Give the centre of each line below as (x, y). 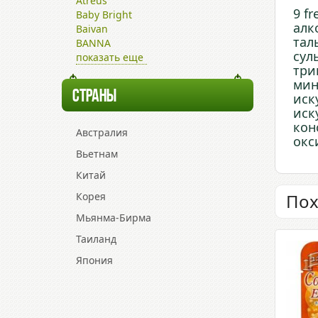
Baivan (92, 29)
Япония (94, 260)
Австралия (102, 132)
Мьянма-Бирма (114, 218)
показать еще (110, 57)
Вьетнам (97, 154)
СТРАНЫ (94, 97)
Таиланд (96, 239)
